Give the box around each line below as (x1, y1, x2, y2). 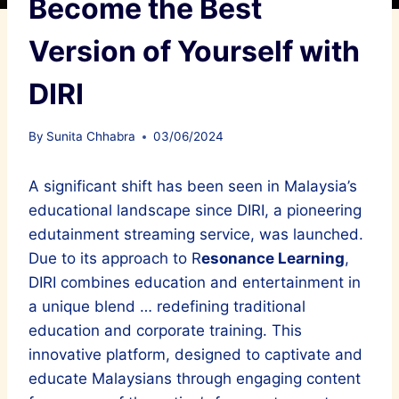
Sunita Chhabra (46, 129, 136, 144)
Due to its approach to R (28, 249, 201, 268)
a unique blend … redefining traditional (28, 297, 305, 316)
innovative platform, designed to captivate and (28, 346, 362, 364)
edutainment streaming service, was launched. (28, 225, 363, 244)
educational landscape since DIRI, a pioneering (28, 201, 362, 220)
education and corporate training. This (28, 322, 302, 340)
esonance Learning (201, 249, 345, 268)
